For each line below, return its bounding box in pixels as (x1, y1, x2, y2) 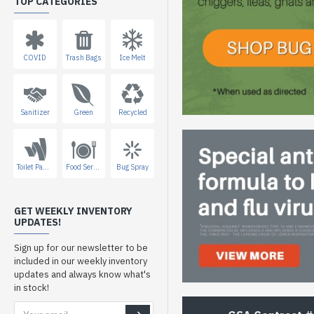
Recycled (118, 107, 147, 117)
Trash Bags (65, 53, 102, 62)
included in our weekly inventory (14, 255, 147, 267)
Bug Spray (116, 162, 149, 172)
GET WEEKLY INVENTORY (14, 205, 132, 217)
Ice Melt (119, 53, 146, 62)
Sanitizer (20, 107, 50, 117)
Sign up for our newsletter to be (14, 242, 148, 254)
